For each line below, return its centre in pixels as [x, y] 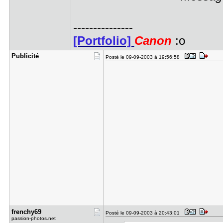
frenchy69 [26, 212]
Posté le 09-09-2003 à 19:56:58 [144, 57]
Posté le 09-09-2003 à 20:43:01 [144, 213]
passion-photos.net [33, 218]
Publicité [25, 56]
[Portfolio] [104, 41]
